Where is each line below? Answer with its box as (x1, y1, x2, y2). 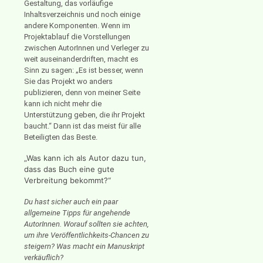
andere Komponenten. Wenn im (24, 21, 130, 30)
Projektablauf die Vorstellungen (24, 32, 130, 41)
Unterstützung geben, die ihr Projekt (24, 110, 145, 119)
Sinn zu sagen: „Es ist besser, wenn (24, 65, 143, 75)
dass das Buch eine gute (24, 164, 114, 174)
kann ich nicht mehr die (24, 99, 102, 108)
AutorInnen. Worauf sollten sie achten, (24, 220, 149, 229)
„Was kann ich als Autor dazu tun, (24, 153, 146, 163)
